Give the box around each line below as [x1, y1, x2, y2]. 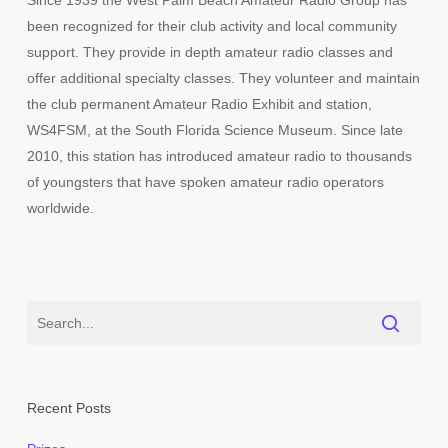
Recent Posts [26, 400, 111, 416]
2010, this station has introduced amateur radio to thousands [26, 148, 412, 164]
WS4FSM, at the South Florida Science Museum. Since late [26, 122, 403, 138]
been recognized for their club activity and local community [26, 18, 397, 34]
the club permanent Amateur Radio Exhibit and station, [26, 96, 372, 112]
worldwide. [26, 200, 94, 216]
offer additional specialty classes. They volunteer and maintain [26, 70, 420, 86]
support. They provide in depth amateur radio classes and [26, 44, 393, 60]
